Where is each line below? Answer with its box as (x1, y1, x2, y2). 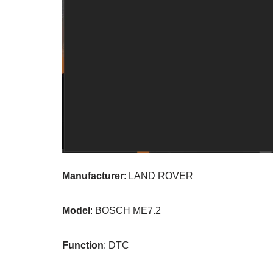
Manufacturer (62, 171, 124, 182)
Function (62, 240, 104, 251)
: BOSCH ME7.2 (90, 205, 161, 216)
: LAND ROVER (124, 171, 193, 182)
